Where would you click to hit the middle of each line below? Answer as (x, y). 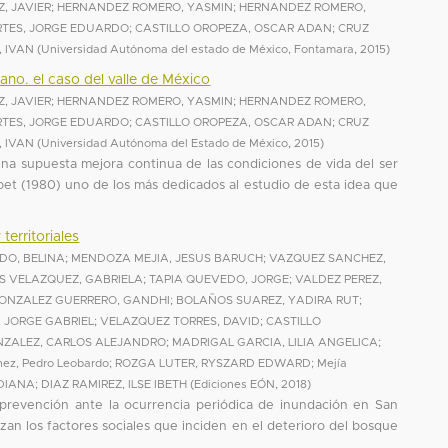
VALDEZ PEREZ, (339, 279)
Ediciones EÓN (235, 384)
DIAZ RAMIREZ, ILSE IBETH (114, 384)
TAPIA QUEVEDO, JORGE (219, 279)
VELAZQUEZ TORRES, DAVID (180, 321)
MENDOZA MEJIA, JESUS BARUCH (167, 258)
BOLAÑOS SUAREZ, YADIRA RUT (268, 300)
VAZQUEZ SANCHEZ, (328, 258)
